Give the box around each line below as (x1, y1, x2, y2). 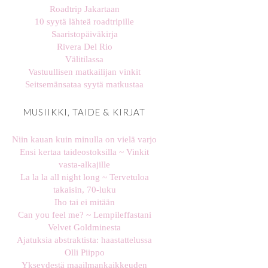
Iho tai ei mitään (54, 197, 115, 208)
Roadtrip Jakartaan (49, 4, 120, 14)
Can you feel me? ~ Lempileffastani (17, 210, 151, 220)
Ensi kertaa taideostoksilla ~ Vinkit (20, 147, 149, 157)
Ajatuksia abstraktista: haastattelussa (17, 235, 152, 245)
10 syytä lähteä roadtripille (35, 17, 134, 27)
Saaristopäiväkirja (51, 29, 118, 39)
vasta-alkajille (59, 160, 110, 170)
